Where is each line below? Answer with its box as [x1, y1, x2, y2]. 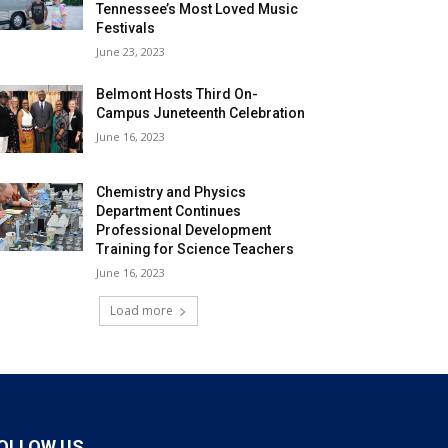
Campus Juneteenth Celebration [96, 105, 309, 121]
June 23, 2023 [96, 44, 166, 59]
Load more [109, 302, 173, 320]
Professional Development [96, 222, 272, 239]
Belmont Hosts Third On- [96, 86, 259, 102]
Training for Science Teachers [96, 241, 295, 258]
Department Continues [96, 203, 242, 220]
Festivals [96, 20, 156, 36]
